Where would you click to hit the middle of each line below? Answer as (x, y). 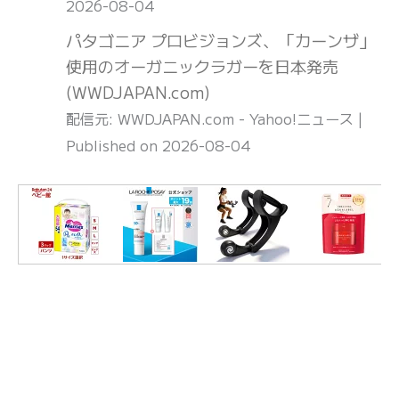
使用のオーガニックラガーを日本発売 (202, 66)
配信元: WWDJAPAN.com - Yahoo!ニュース (212, 119)
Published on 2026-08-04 (159, 146)
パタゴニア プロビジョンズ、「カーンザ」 (220, 41)
